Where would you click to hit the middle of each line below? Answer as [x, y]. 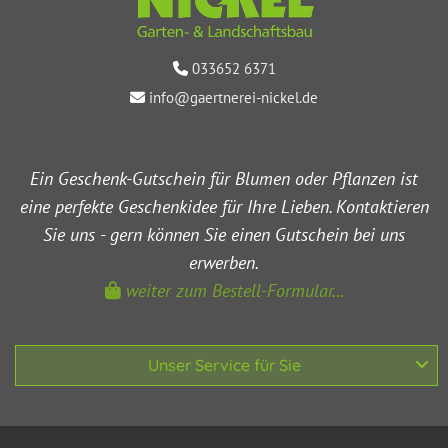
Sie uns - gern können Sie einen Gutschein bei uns [224, 234]
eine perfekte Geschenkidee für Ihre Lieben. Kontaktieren [224, 206]
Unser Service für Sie [224, 364]
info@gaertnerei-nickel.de [233, 97]
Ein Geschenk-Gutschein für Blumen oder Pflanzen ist [224, 178]
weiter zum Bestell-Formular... [232, 290]
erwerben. [224, 262]
